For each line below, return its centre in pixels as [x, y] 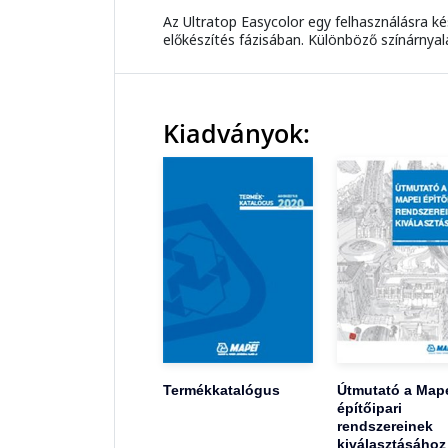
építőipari [369, 407]
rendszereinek [384, 425]
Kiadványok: [236, 134]
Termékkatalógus [221, 389]
